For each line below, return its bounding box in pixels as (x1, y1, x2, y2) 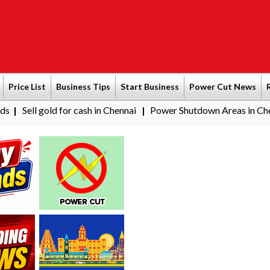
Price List (8, 81, 46, 92)
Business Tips (56, 81, 110, 92)
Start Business (121, 81, 179, 92)
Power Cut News (189, 81, 256, 92)
